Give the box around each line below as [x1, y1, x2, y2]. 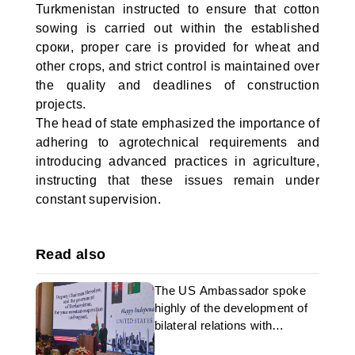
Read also [35, 246, 106, 262]
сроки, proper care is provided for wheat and [35, 40, 320, 54]
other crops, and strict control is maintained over [35, 59, 320, 73]
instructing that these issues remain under [35, 174, 320, 187]
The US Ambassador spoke [154, 284, 306, 297]
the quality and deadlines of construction [35, 78, 320, 92]
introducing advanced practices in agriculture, [35, 155, 320, 168]
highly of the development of [154, 301, 307, 315]
